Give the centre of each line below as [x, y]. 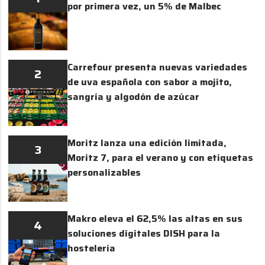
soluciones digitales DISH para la [144, 233]
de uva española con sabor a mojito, [150, 82]
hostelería [92, 248]
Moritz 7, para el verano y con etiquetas [161, 157]
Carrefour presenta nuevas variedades [158, 67]
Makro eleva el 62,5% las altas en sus [155, 218]
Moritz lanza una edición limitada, [147, 143]
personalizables [104, 172]
